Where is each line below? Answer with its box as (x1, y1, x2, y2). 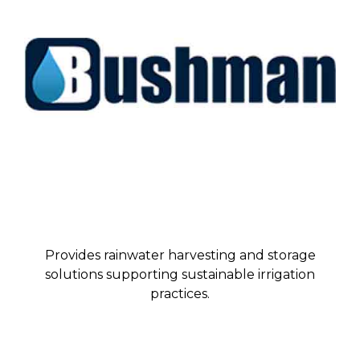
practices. (150, 286, 210, 302)
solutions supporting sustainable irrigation (45, 267, 315, 283)
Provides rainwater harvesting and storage (44, 247, 316, 264)
